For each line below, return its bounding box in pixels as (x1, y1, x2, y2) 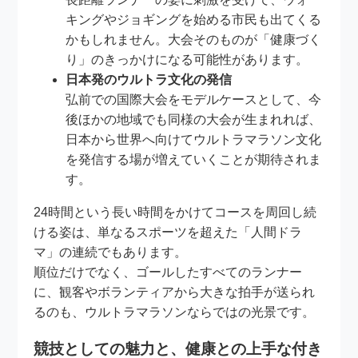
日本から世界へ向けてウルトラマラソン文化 (66, 132, 322, 146)
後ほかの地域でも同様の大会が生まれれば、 (66, 112, 322, 126)
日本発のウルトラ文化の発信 (66, 72, 233, 86)
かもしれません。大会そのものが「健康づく (66, 32, 322, 46)
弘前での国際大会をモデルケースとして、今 (66, 92, 322, 106)
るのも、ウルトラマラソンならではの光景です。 (34, 304, 316, 319)
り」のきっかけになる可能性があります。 (66, 52, 309, 66)
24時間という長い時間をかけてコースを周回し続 (34, 205, 317, 219)
